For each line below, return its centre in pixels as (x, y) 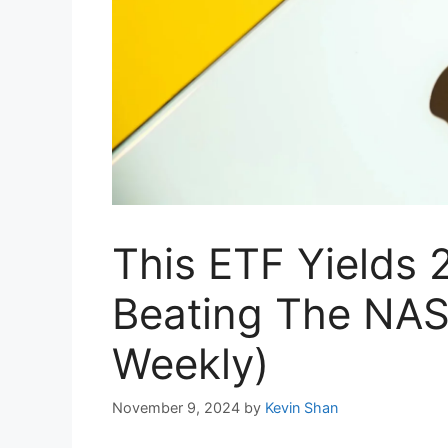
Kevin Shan (301, 407)
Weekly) (190, 364)
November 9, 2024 (176, 407)
